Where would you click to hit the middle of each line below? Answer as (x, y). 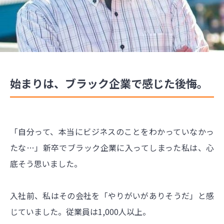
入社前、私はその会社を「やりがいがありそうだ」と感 (112, 195)
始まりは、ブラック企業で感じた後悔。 (109, 83)
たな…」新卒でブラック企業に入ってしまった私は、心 (112, 147)
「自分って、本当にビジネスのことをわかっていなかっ (112, 131)
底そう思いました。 (46, 163)
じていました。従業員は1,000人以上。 (80, 211)
